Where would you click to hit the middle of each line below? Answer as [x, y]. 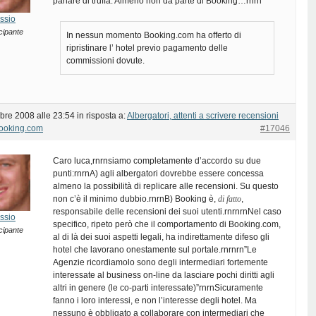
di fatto [230, 199]
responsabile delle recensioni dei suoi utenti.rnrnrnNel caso [167, 212]
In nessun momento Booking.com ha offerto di [154, 35]
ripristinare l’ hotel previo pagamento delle [147, 48]
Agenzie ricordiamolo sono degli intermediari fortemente [160, 262]
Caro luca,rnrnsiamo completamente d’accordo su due [157, 161]
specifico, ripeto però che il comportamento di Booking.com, [167, 224]
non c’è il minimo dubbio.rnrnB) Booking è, [135, 199]
